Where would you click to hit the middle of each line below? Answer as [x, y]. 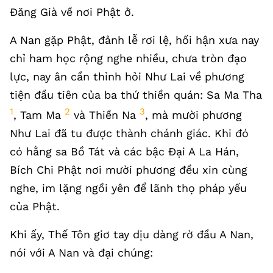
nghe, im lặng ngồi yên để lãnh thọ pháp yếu [128, 188]
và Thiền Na [105, 115]
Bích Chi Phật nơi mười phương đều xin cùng [129, 170]
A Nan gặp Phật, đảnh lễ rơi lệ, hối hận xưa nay [134, 40]
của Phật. [35, 206]
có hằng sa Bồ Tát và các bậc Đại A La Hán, [124, 151]
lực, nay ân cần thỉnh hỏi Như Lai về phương [127, 76]
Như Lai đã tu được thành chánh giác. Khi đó [129, 133]
